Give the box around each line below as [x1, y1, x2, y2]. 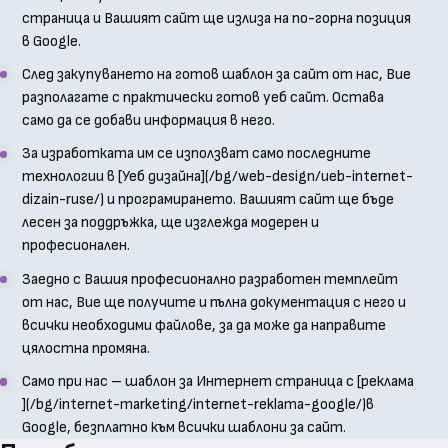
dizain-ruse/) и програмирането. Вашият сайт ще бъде [21, 190, 394, 210]
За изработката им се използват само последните [21, 144, 371, 164]
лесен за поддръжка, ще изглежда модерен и [21, 213, 319, 233]
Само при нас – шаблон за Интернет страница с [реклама [21, 372, 414, 392]
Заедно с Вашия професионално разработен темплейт [21, 269, 398, 289]
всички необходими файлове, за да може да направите [21, 315, 386, 335]
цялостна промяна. [21, 338, 150, 358]
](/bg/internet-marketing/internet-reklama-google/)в [21, 395, 374, 415]
